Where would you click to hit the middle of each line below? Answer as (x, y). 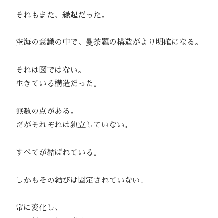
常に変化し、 (35, 208)
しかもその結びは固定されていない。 (78, 180)
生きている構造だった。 (54, 84)
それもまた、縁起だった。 (58, 15)
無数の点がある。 (43, 112)
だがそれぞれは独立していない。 (70, 125)
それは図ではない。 (47, 70)
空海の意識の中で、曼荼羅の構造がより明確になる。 (105, 43)
